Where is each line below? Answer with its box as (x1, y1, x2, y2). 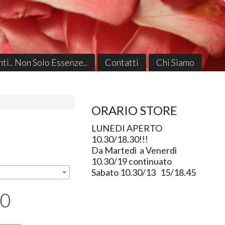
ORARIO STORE (91, 103, 177, 118)
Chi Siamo (156, 56, 194, 68)
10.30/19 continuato (91, 156, 173, 167)
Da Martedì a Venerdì (91, 145, 177, 156)
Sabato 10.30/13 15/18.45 (91, 167, 196, 178)
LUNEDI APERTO (91, 123, 162, 134)
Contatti (104, 56, 139, 68)
